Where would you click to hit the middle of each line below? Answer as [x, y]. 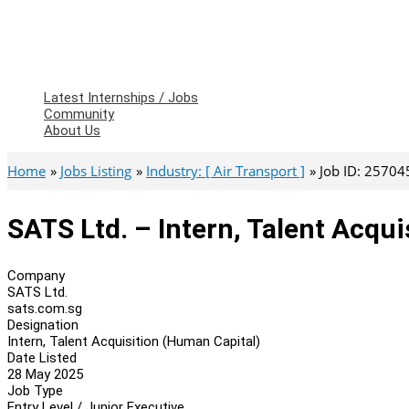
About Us [72, 131]
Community [79, 114]
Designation [43, 325]
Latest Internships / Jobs [121, 98]
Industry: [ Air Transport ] [225, 171]
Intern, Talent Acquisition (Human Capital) [134, 341]
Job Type [35, 390]
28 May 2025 [45, 374]
